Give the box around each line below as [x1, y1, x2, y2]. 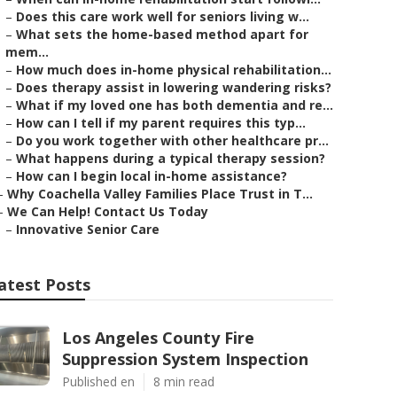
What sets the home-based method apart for [16, 26, 308, 43]
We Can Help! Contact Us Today [7, 203, 208, 220]
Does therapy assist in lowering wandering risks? [16, 79, 331, 96]
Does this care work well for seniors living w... [16, 8, 309, 25]
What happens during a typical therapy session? [16, 150, 325, 167]
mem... [5, 43, 49, 60]
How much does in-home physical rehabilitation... [16, 61, 331, 78]
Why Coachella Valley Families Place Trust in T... [7, 185, 313, 202]
